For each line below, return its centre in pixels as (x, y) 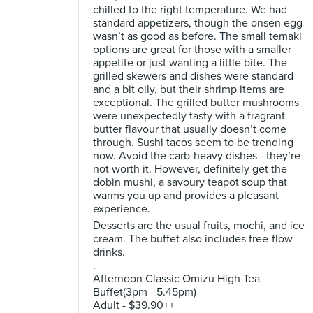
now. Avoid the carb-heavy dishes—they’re (197, 156)
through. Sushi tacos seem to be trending (193, 143)
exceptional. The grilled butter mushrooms (196, 103)
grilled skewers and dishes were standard (193, 76)
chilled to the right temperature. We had (190, 10)
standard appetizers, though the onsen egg (198, 23)
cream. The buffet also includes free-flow (193, 239)
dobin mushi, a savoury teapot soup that (190, 182)
